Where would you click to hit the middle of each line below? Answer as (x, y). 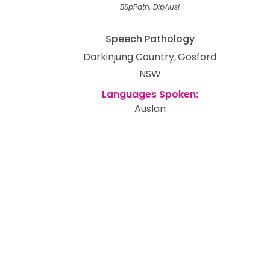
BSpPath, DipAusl (150, 7)
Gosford (197, 57)
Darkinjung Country (129, 57)
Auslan (150, 109)
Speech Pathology (150, 39)
